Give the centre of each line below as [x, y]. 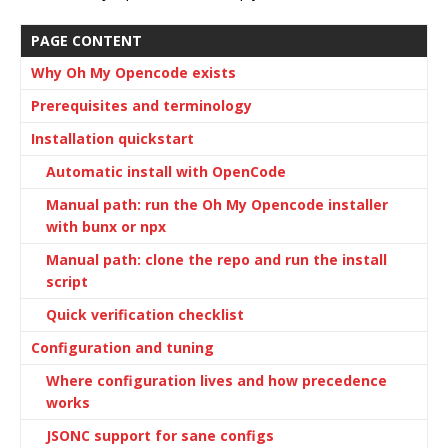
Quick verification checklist [145, 314]
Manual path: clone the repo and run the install [216, 259]
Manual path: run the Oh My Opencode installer [217, 204]
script [67, 281]
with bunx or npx [106, 226]
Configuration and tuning [122, 347]
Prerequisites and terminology [141, 105]
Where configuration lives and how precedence [216, 380]
